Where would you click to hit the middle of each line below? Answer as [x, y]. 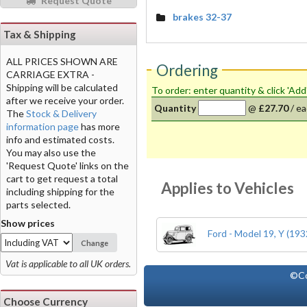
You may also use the [51, 152]
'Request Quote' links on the [67, 165]
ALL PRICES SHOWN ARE [62, 61]
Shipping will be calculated [62, 87]
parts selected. [38, 204]
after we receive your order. [65, 100]
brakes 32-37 [202, 16]
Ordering [187, 70]
